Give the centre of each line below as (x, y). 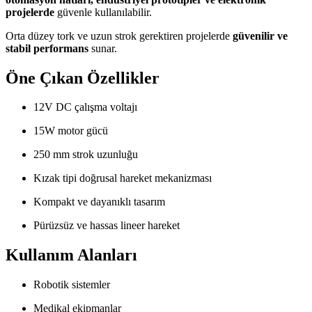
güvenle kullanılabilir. (103, 12)
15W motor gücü (71, 131)
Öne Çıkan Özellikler (83, 78)
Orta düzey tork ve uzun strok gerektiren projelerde (119, 36)
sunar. (103, 48)
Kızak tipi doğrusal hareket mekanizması (123, 178)
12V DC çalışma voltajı (85, 107)
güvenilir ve (260, 36)
